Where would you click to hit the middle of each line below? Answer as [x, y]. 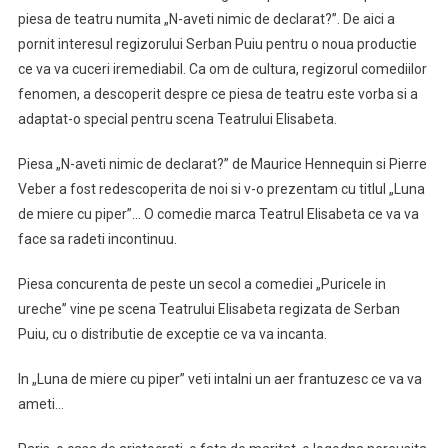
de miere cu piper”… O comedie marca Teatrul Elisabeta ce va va [218, 214]
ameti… [42, 404]
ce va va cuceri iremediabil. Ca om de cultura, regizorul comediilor [222, 69]
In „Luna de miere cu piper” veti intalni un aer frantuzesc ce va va [219, 379]
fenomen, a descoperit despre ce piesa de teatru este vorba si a [217, 94]
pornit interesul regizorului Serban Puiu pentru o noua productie [217, 44]
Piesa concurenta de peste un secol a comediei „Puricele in [201, 284]
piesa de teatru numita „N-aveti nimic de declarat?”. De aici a [206, 19]
